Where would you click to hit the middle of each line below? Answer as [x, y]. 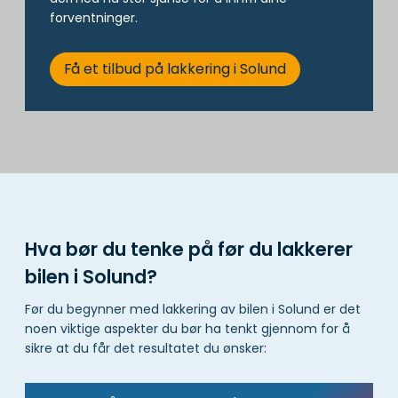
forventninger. [94, 17]
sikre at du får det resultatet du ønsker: [146, 349]
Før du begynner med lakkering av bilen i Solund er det [193, 310]
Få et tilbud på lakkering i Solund [175, 69]
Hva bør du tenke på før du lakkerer [189, 249]
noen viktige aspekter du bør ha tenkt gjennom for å [187, 329]
